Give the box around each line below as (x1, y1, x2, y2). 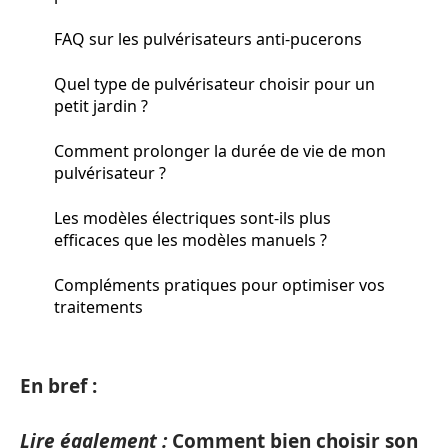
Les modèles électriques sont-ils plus (54, 206, 331, 229)
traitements (54, 295, 143, 318)
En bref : (20, 373, 97, 399)
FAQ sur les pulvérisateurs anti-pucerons (54, 27, 362, 50)
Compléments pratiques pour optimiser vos (54, 273, 385, 296)
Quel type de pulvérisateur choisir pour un (54, 72, 375, 95)
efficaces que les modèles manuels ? (54, 228, 327, 251)
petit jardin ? (54, 94, 148, 117)
